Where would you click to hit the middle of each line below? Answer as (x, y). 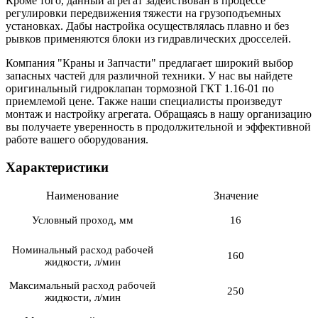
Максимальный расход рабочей (82, 285)
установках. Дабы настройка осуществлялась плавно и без (147, 26)
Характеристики (57, 168)
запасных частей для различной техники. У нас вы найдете (149, 76)
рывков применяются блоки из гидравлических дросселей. (148, 39)
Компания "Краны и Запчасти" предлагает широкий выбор (149, 63)
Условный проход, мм (82, 220)
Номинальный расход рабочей (82, 250)
